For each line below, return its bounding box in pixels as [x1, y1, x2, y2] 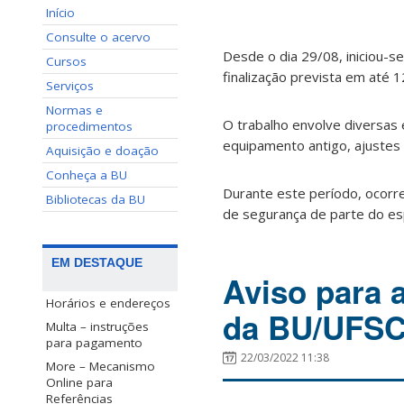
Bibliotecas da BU [46, 191, 145, 207]
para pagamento [46, 335, 142, 352]
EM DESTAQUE [51, 255, 142, 271]
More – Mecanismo [46, 358, 155, 375]
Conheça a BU [46, 167, 127, 183]
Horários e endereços [46, 295, 170, 312]
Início [46, 5, 75, 21]
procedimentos [46, 118, 133, 134]
